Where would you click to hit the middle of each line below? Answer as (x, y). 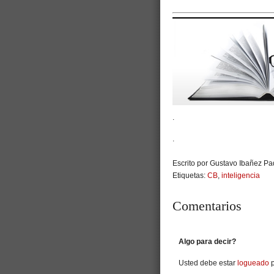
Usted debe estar (208, 263)
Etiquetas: (190, 176)
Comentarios (207, 206)
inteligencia (241, 176)
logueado (253, 263)
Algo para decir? (207, 242)
